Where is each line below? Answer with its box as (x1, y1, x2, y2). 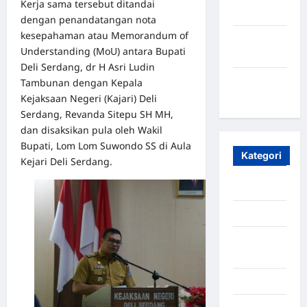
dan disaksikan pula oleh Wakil (21, 123, 162, 136)
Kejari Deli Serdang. (21, 155, 112, 168)
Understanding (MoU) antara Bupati (21, 45, 186, 58)
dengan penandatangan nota (21, 13, 156, 26)
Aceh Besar (232, 208, 286, 220)
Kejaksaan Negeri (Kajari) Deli (21, 92, 157, 105)
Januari (232, 75, 269, 87)
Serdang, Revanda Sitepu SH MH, (21, 108, 173, 121)
